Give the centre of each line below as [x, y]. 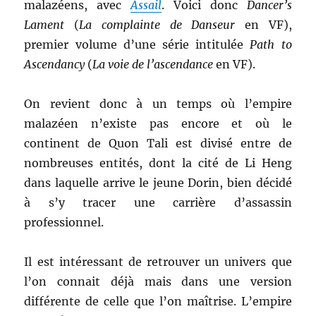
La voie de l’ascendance [153, 64]
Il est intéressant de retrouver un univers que [158, 262]
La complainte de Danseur [157, 25]
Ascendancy [55, 64]
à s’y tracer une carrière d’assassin [158, 202]
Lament [44, 25]
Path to [271, 44]
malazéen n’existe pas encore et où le [158, 123]
